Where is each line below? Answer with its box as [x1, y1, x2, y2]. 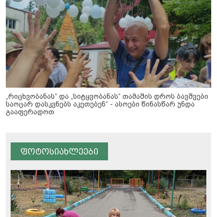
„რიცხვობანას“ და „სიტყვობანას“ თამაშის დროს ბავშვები [6, 93, 208, 101]
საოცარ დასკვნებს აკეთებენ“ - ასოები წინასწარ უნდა [6, 100, 195, 108]
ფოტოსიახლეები [20, 147, 98, 157]
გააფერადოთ [6, 108, 54, 116]
